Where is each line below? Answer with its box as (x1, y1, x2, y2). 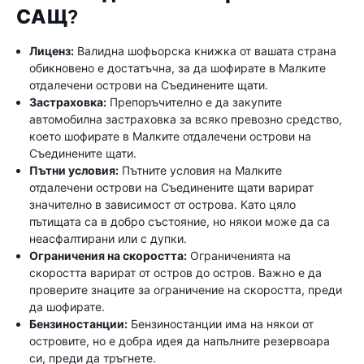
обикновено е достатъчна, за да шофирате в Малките (29, 61, 326, 75)
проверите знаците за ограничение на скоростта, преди (29, 283, 342, 297)
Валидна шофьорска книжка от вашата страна (74, 44, 336, 58)
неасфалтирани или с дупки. (29, 232, 187, 245)
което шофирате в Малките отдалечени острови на (29, 129, 311, 143)
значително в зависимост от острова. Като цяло (29, 197, 296, 211)
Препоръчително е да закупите (106, 95, 282, 109)
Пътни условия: (29, 163, 119, 177)
